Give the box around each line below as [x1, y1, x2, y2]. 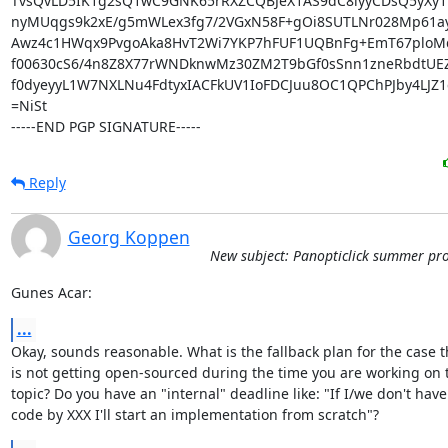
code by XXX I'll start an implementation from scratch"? [10, 405, 379, 424]
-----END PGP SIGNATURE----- [10, 117, 201, 136]
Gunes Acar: [10, 283, 92, 302]
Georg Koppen [67, 225, 190, 249]
